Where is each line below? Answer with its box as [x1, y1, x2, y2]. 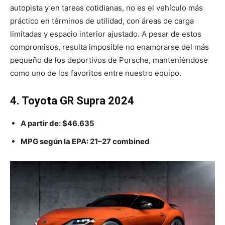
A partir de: [21, 119, 62, 129]
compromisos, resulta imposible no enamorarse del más [10, 42, 209, 52]
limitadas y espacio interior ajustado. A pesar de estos [10, 29, 201, 39]
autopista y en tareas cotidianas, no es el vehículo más [10, 3, 203, 13]
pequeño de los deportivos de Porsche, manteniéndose [10, 55, 208, 65]
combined [111, 137, 150, 147]
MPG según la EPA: [21, 137, 90, 147]
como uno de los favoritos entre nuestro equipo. [10, 68, 181, 78]
